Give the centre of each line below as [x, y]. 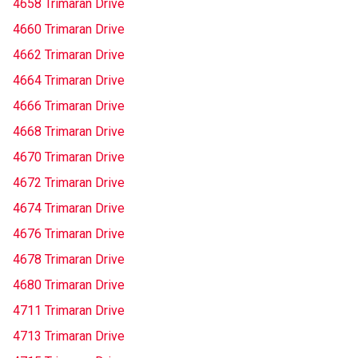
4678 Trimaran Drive [69, 259]
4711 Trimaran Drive [69, 310]
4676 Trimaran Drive [69, 234]
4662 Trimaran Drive [69, 55]
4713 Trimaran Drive [69, 336]
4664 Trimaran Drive [69, 80]
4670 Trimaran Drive [69, 157]
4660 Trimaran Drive [69, 29]
